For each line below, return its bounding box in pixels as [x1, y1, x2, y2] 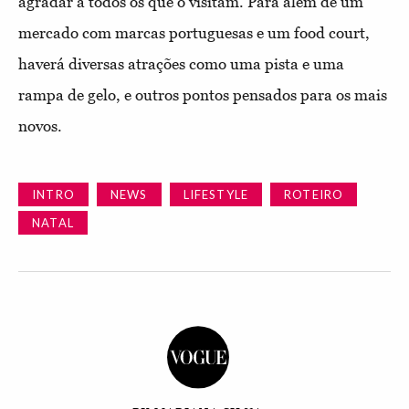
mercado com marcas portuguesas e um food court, [18, 24, 370, 43]
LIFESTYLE [183, 187, 249, 203]
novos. [18, 117, 66, 136]
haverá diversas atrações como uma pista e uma [18, 55, 344, 74]
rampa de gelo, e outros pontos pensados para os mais [18, 86, 387, 105]
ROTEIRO [284, 187, 344, 203]
